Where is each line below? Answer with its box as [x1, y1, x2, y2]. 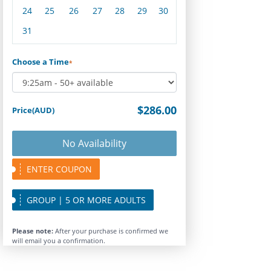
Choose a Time [12, 56, 69, 67]
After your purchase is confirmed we [53, 226, 168, 235]
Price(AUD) [12, 105, 54, 116]
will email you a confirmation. [12, 236, 105, 245]
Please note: [12, 226, 53, 235]
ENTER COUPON [27, 163, 92, 175]
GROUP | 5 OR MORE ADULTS [27, 194, 146, 206]
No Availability [62, 137, 126, 150]
